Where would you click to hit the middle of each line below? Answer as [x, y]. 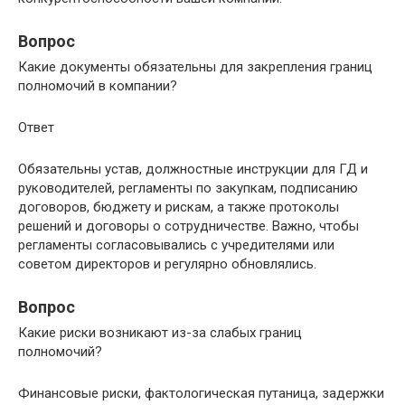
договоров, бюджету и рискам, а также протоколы [179, 207]
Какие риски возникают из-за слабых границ [160, 333]
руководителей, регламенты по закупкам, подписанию [188, 188]
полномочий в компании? [98, 86]
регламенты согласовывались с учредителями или [176, 245]
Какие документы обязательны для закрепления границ [195, 67]
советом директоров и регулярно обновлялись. [167, 264]
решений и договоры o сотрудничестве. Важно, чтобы [188, 226]
